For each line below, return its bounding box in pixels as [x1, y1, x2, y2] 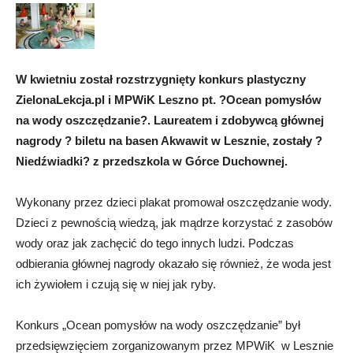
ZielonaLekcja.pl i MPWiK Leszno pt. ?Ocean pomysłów [16, 93, 321, 107]
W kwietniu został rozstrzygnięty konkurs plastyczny [16, 72, 306, 87]
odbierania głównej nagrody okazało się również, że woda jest [16, 257, 331, 271]
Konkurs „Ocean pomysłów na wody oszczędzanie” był [16, 318, 300, 333]
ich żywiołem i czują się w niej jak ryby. [16, 277, 216, 292]
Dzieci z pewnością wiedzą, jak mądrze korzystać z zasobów [16, 216, 333, 230]
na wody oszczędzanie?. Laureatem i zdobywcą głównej [16, 113, 324, 128]
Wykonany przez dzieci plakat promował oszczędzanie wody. [16, 195, 332, 210]
